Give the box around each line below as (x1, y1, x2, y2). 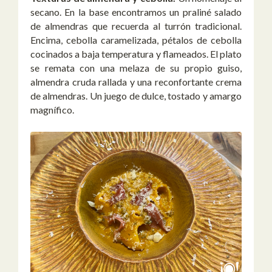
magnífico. (30, 104, 74, 116)
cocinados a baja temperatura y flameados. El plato (30, 48, 242, 60)
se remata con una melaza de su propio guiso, (30, 62, 242, 74)
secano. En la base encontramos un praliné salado (30, 6, 242, 18)
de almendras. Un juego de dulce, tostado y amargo (30, 90, 242, 102)
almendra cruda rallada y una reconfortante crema (30, 76, 242, 88)
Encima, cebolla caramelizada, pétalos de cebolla (30, 34, 242, 46)
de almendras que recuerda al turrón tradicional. (30, 20, 242, 32)
